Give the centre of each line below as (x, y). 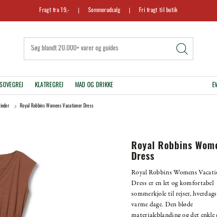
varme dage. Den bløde (162, 204)
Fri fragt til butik (158, 11)
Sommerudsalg (104, 11)
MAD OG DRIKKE (94, 85)
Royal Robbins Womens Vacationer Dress (57, 106)
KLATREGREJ (49, 85)
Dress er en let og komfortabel (173, 183)
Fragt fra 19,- (54, 11)
